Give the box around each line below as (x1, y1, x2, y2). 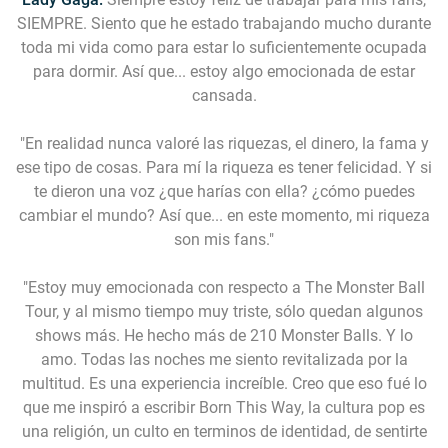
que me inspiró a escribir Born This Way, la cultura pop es (23, 398, 425, 417)
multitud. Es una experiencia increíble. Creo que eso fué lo (21, 374, 427, 393)
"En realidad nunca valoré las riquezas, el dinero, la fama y (19, 134, 429, 153)
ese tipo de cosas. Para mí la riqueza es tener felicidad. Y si (16, 158, 432, 177)
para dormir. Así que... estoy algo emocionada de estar (33, 62, 415, 81)
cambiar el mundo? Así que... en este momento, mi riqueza (18, 206, 430, 225)
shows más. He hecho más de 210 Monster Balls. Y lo (35, 326, 413, 345)
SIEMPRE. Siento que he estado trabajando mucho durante (17, 14, 431, 33)
